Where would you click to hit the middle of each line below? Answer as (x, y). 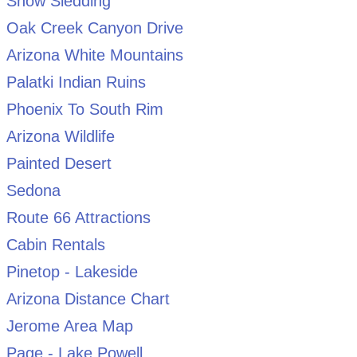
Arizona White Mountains (94, 55)
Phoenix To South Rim (84, 109)
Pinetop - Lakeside (72, 271)
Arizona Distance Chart (88, 298)
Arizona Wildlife (60, 136)
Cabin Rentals (55, 244)
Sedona (33, 190)
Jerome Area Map (69, 326)
